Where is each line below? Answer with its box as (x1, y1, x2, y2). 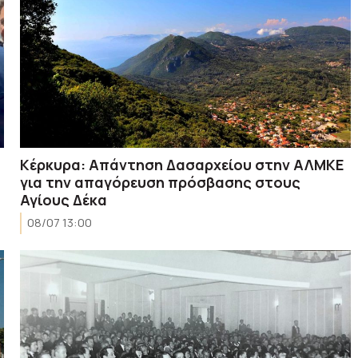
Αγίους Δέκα (20, 189, 108, 209)
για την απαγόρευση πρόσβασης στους (20, 172, 301, 192)
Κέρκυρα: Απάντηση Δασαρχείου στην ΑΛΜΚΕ (20, 154, 344, 174)
